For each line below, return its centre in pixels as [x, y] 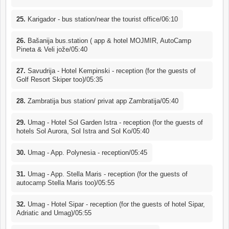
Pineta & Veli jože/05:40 [52, 49]
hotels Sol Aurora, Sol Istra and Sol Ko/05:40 [83, 131]
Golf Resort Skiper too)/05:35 [60, 79]
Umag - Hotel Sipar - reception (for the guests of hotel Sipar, [115, 204]
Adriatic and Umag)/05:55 [54, 213]
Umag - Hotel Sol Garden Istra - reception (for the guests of [114, 122]
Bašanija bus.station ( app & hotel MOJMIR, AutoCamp [108, 40]
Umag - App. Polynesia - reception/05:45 [86, 152]
